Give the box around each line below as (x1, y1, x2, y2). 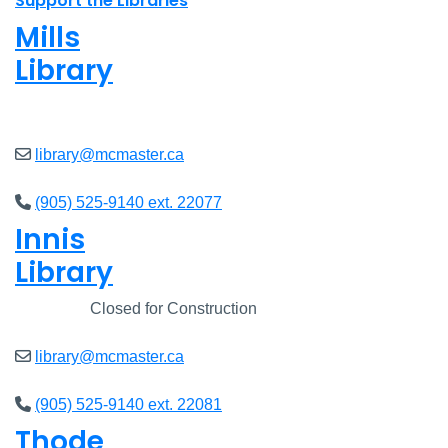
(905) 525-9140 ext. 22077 (35, 194, 222, 212)
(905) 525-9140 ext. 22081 (35, 396, 222, 414)
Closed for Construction (86, 300, 257, 318)
